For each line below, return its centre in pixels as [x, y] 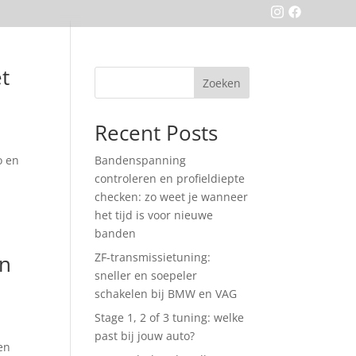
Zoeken [221, 83]
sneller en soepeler [146, 275]
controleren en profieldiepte [170, 178]
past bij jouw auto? [145, 336]
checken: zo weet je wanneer [172, 197]
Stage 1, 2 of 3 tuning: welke [170, 317]
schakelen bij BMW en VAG [166, 294]
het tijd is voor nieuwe [154, 215]
